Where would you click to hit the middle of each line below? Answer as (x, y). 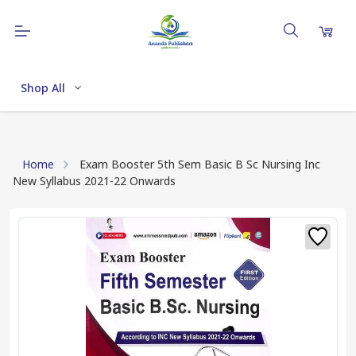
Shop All (43, 87)
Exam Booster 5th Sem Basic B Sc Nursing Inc (200, 164)
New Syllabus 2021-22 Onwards (94, 181)
